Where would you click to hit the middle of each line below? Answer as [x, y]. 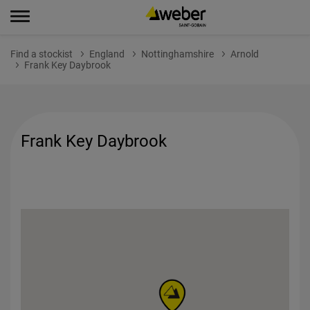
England [107, 54]
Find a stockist [42, 54]
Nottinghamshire [177, 54]
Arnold [245, 54]
